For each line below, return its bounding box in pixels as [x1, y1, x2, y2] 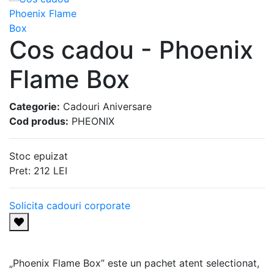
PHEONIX [68, 114, 114, 127]
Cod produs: [9, 114, 68, 127]
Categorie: [9, 100, 60, 113]
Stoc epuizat [9, 149, 68, 162]
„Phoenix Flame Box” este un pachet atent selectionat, [9, 256, 259, 269]
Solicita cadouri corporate [9, 199, 130, 212]
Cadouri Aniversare [60, 100, 152, 113]
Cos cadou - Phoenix [9, 34, 253, 65]
